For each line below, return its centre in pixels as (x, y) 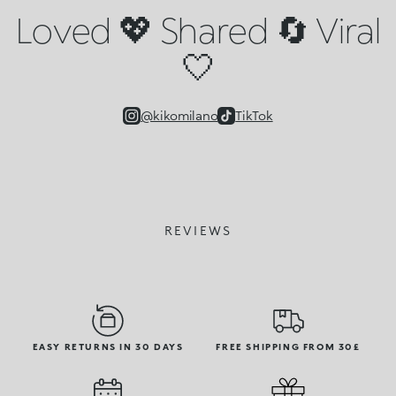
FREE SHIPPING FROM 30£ (288, 347)
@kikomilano (179, 116)
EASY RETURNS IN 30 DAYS (108, 347)
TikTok (254, 116)
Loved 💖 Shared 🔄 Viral (198, 30)
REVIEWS (198, 231)
